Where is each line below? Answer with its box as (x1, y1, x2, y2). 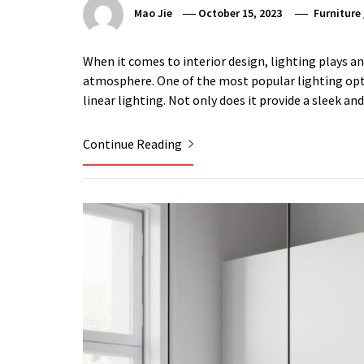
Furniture (313, 6, 361, 21)
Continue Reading (83, 135, 184, 152)
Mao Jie (134, 6, 172, 21)
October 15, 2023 (198, 6, 283, 21)
